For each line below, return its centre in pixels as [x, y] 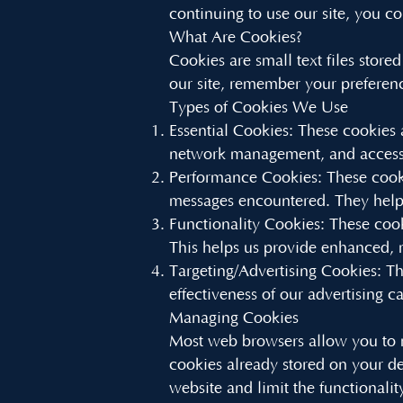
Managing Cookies [234, 318]
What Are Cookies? [236, 38]
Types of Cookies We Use [259, 108]
